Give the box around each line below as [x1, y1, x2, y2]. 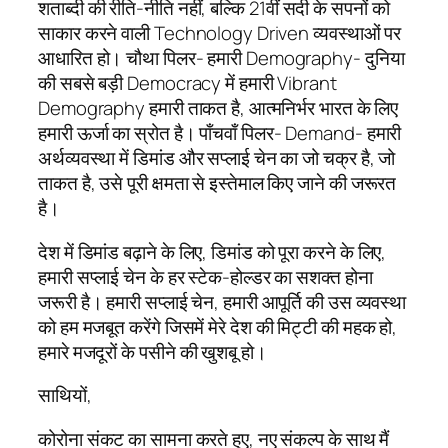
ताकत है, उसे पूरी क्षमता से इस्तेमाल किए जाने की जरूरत [38, 170, 397, 197]
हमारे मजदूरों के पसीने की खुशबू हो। [38, 338, 267, 365]
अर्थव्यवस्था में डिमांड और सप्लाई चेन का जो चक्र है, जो [38, 145, 396, 172]
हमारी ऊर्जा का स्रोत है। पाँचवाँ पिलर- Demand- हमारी [38, 120, 402, 147]
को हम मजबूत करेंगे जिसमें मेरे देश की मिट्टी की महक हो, [38, 313, 398, 340]
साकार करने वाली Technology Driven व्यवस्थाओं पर [38, 20, 402, 47]
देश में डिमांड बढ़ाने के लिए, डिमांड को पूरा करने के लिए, [38, 238, 387, 265]
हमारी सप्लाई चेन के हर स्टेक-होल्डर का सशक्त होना [38, 263, 373, 290]
